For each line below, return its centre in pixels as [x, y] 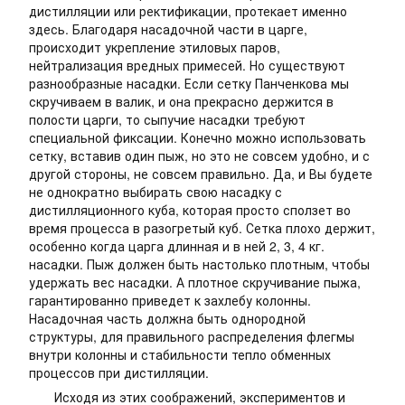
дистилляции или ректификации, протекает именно [188, 11]
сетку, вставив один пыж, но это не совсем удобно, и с [199, 155]
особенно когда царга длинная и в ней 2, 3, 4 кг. [177, 246]
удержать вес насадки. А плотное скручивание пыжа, [195, 282]
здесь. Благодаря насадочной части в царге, [168, 29]
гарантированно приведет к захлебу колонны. [170, 300]
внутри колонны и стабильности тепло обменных [180, 354]
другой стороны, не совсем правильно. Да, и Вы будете [201, 174]
